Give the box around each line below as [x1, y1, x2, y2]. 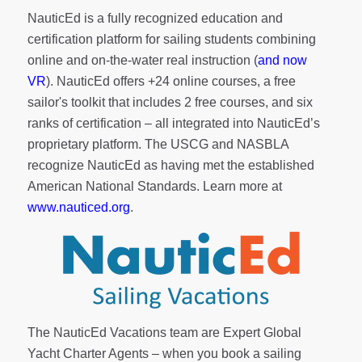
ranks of [27, 116, 76, 131]
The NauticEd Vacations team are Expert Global [27, 326, 301, 340]
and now [257, 53, 307, 68]
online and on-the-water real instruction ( [27, 53, 258, 68]
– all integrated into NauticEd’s [141, 116, 320, 131]
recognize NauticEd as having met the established [27, 158, 314, 173]
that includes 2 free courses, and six [107, 95, 313, 110]
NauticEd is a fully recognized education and [27, 11, 283, 26]
